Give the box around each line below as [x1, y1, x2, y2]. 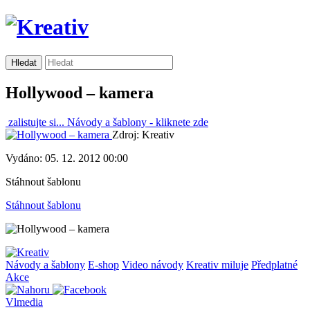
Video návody [122, 258, 183, 271]
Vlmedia [6, 295, 43, 308]
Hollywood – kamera [6, 83, 154, 102]
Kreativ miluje [186, 258, 248, 271]
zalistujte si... [6, 116, 67, 128]
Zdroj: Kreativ [112, 128, 174, 140]
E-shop [88, 258, 119, 271]
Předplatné [251, 258, 298, 271]
